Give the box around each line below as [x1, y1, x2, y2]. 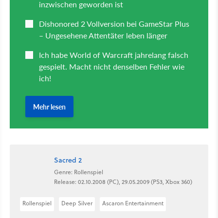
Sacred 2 [54, 155, 82, 165]
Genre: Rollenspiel [54, 167, 103, 176]
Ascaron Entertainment [102, 199, 163, 207]
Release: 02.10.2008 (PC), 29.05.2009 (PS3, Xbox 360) [54, 177, 192, 186]
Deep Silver [61, 199, 92, 207]
